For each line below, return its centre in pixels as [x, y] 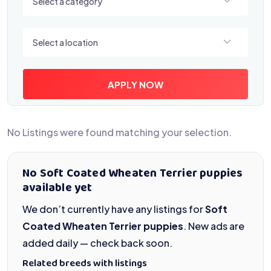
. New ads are [214, 226]
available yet [57, 188]
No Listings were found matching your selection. [119, 132]
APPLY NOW [135, 84]
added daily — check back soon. [97, 243]
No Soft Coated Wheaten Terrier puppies [133, 174]
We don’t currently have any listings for [114, 209]
